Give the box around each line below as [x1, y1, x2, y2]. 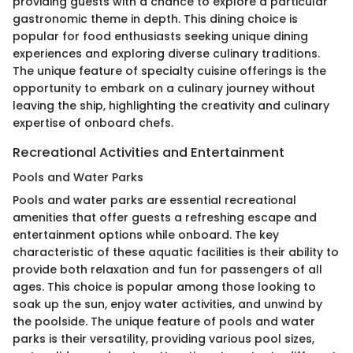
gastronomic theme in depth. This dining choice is [13, 11, 298, 28]
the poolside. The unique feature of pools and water [13, 314, 315, 330]
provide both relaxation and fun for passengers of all [13, 262, 322, 278]
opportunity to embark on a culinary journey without [13, 80, 315, 97]
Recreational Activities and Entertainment [13, 143, 284, 162]
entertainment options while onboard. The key [13, 227, 279, 243]
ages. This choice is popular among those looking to [13, 279, 316, 295]
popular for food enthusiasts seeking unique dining [13, 28, 308, 45]
